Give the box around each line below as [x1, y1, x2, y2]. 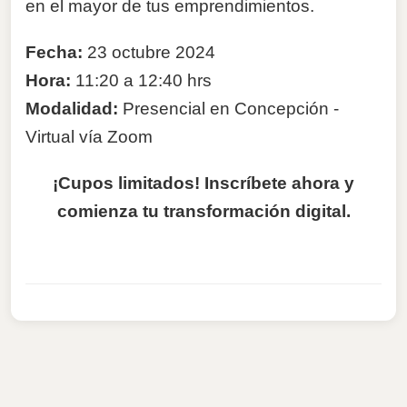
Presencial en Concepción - [123, 98, 339, 118]
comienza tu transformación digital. [56, 201, 351, 221]
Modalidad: [25, 98, 123, 118]
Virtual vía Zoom [25, 126, 153, 146]
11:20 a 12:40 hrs [75, 70, 212, 90]
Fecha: [25, 42, 83, 62]
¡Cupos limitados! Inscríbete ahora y [53, 173, 354, 193]
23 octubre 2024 [83, 42, 215, 62]
